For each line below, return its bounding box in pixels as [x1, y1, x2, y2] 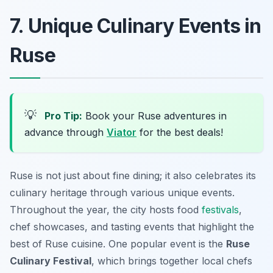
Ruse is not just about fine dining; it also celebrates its [10, 169, 256, 182]
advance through [24, 126, 107, 139]
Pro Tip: [44, 110, 82, 122]
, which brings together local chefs [91, 255, 252, 268]
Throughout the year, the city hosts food [10, 204, 202, 216]
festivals [202, 204, 239, 216]
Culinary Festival [10, 255, 91, 268]
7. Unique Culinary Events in [10, 14, 261, 38]
